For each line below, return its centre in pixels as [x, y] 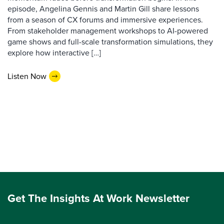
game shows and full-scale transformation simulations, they [110, 41]
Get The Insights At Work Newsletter [98, 198]
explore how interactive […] [54, 52]
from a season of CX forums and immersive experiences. [105, 19]
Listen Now [27, 76]
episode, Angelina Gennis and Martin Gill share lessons [103, 8]
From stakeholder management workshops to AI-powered [108, 30]
